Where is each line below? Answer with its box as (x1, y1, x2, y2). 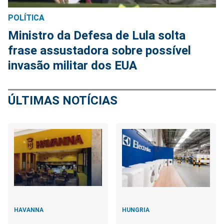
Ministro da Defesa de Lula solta (8, 28, 185, 43)
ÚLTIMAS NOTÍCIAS (8, 93, 117, 108)
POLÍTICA (8, 13, 44, 23)
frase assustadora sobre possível (8, 43, 191, 58)
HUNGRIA (122, 206, 150, 214)
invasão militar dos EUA (8, 58, 137, 73)
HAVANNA (14, 206, 43, 214)
